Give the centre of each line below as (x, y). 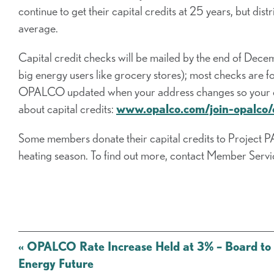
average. (38, 28)
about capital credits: (67, 109)
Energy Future (56, 264)
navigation (42, 256)
